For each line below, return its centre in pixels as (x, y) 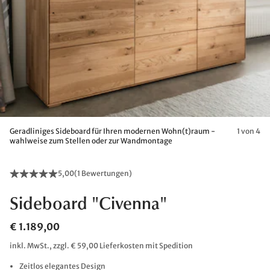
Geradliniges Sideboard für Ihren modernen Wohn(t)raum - (112, 131)
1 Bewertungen (103, 173)
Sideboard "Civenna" (88, 205)
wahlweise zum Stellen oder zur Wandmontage (91, 141)
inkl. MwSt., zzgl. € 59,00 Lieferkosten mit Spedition (101, 246)
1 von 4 (249, 131)
